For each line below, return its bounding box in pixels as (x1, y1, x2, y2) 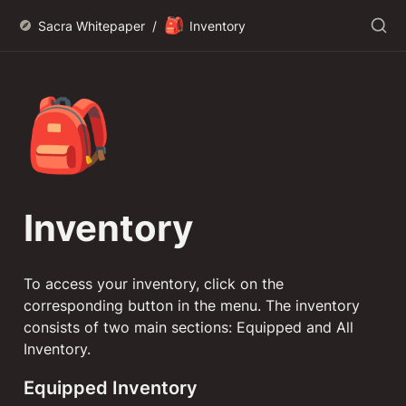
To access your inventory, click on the (24, 275, 284, 293)
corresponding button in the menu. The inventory (24, 296, 360, 314)
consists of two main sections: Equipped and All (24, 318, 353, 336)
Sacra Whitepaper (38, 17, 145, 34)
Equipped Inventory (24, 377, 198, 399)
